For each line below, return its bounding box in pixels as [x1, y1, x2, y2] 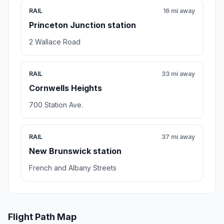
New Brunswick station [29, 145, 121, 156]
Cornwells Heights [29, 82, 102, 93]
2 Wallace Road [29, 37, 80, 46]
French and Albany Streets [29, 163, 116, 172]
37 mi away [161, 132, 195, 140]
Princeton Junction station [29, 19, 136, 30]
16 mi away [163, 6, 195, 14]
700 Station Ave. [29, 100, 83, 109]
